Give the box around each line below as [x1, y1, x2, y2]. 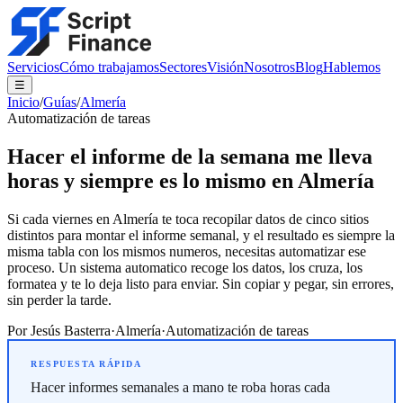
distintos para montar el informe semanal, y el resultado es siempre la [7, 227, 395, 243]
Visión [207, 59, 244, 75]
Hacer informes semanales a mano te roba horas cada [31, 379, 330, 395]
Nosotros [244, 59, 295, 75]
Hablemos [323, 59, 381, 75]
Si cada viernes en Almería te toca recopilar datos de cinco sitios [7, 210, 369, 227]
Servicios [7, 59, 59, 75]
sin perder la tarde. [7, 291, 112, 308]
